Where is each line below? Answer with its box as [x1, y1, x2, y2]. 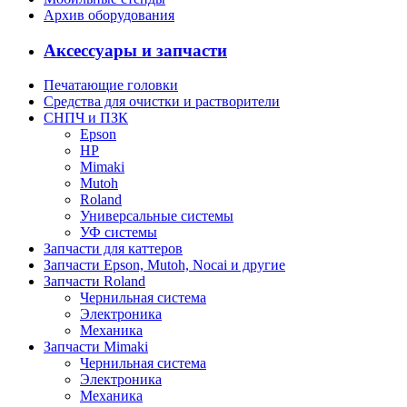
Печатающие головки [44, 77, 178, 94]
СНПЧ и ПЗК [44, 110, 128, 126]
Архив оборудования [44, 7, 174, 24]
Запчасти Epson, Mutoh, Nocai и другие [44, 257, 285, 273]
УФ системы [80, 224, 157, 241]
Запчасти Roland [44, 273, 145, 290]
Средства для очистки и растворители [44, 94, 280, 110]
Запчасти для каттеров [44, 241, 183, 257]
